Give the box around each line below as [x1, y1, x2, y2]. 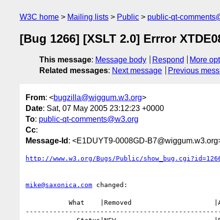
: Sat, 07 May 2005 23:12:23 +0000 [43, 104, 164, 112]
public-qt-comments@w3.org [39, 114, 138, 123]
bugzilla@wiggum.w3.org [54, 93, 142, 102]
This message [39, 55, 91, 64]
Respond [152, 55, 184, 64]
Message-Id [26, 136, 68, 145]
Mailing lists [67, 13, 109, 21]
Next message [112, 66, 162, 75]
